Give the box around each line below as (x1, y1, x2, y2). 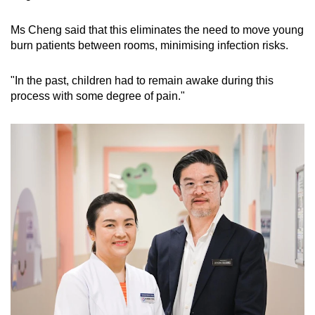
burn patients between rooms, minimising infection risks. (11, 39, 291, 51)
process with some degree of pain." (11, 89, 185, 102)
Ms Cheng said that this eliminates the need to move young (11, 23, 304, 36)
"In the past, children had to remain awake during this (11, 74, 274, 86)
